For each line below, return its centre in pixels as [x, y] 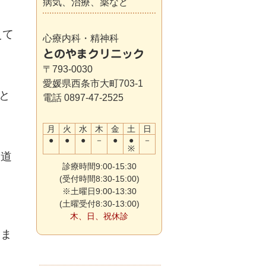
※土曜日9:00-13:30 [99, 191]
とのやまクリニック [94, 54]
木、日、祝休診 [99, 216]
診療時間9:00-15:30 [99, 166]
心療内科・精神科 [81, 38]
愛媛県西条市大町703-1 [93, 83]
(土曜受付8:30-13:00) [99, 204]
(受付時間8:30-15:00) [99, 179]
